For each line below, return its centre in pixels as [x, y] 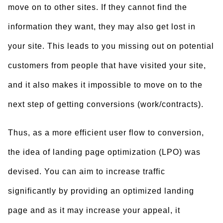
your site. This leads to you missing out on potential [111, 46]
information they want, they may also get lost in [102, 27]
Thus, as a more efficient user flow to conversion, [106, 133]
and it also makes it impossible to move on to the [105, 85]
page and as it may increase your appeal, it [94, 210]
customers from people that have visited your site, [107, 65]
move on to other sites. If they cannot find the [98, 7]
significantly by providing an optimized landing [101, 191]
